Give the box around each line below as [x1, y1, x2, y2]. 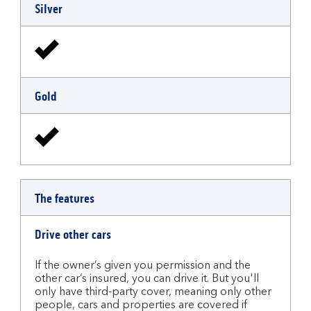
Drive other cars [35, 227, 111, 242]
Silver [35, 1, 62, 17]
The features [35, 191, 94, 206]
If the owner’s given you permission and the [35, 260, 251, 271]
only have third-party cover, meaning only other [35, 287, 271, 298]
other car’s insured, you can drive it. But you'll [35, 274, 259, 285]
